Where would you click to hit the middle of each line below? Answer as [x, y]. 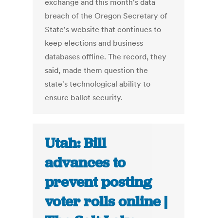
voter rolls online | [106, 202]
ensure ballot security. [84, 98]
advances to [85, 163]
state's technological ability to [98, 84]
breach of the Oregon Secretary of [106, 16]
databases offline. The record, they [106, 57]
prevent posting [99, 182]
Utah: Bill [76, 143]
